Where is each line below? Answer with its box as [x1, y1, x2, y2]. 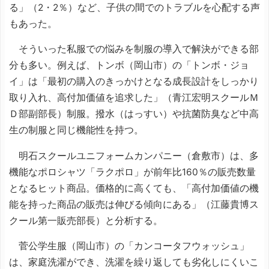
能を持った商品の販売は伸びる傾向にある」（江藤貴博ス [9, 198, 259, 210]
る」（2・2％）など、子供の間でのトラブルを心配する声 [9, 1, 260, 13]
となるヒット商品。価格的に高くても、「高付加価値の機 [9, 182, 259, 194]
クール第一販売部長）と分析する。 [9, 214, 163, 226]
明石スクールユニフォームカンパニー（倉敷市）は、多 [9, 150, 259, 162]
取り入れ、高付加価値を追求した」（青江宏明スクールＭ [9, 92, 259, 103]
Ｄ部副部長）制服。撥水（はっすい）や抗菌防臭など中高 [9, 108, 259, 119]
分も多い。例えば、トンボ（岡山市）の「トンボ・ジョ [9, 59, 249, 71]
